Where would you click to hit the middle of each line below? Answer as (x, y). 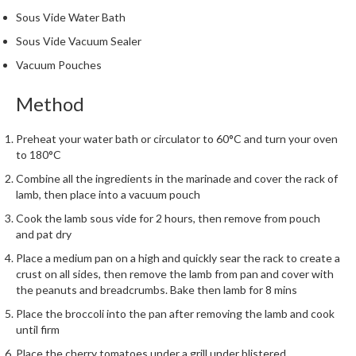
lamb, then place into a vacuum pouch (108, 194)
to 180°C (39, 155)
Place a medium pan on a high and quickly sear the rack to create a (178, 258)
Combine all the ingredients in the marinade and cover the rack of (177, 178)
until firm (38, 329)
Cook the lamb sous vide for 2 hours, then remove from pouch (168, 218)
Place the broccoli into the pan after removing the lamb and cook (175, 313)
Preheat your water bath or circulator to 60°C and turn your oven (177, 139)
